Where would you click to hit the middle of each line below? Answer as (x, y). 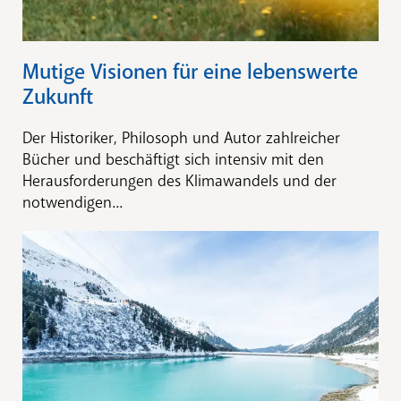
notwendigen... (73, 203)
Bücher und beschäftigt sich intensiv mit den (173, 160)
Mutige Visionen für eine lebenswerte (190, 72)
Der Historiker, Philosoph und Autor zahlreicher (181, 138)
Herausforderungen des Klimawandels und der (179, 181)
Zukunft (58, 97)
